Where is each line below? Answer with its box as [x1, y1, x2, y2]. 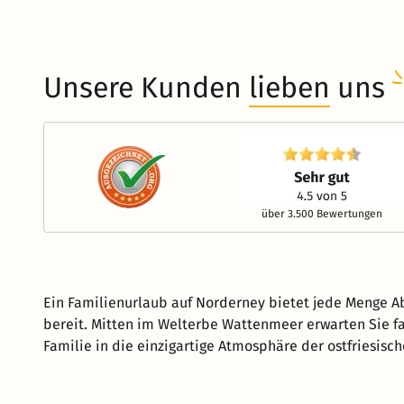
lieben [249, 69, 330, 105]
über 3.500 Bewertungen [261, 207, 382, 220]
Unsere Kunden [43, 69, 249, 105]
